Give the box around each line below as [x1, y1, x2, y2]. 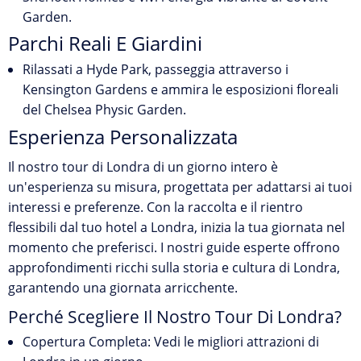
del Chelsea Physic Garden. [23, 101, 186, 118]
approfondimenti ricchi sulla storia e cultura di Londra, [8, 259, 340, 276]
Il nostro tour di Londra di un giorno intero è [8, 158, 278, 176]
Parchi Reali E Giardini [8, 31, 202, 56]
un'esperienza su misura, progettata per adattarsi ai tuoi [8, 178, 352, 196]
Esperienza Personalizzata [8, 123, 238, 150]
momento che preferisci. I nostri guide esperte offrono [8, 239, 340, 256]
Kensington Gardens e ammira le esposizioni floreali [23, 81, 338, 98]
